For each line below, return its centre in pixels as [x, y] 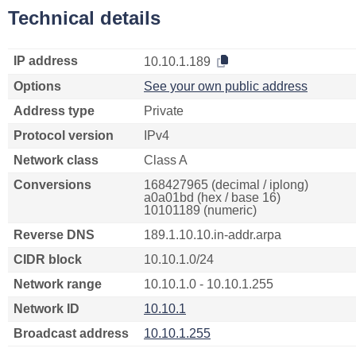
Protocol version [64, 135]
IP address [46, 61]
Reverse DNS [54, 235]
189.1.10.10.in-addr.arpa [213, 235]
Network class [56, 160]
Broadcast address [71, 333]
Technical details [84, 18]
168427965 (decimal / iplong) [226, 185]
